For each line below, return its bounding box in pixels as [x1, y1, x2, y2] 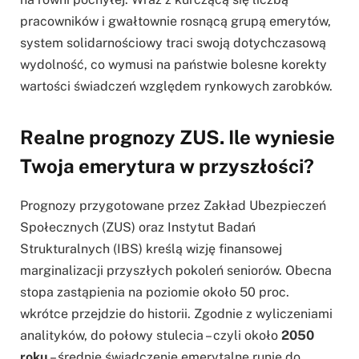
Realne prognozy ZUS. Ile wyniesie [20, 126, 335, 149]
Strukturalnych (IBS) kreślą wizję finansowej [20, 241, 282, 257]
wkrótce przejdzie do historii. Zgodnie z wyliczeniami [20, 306, 333, 322]
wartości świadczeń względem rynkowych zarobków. [20, 78, 333, 94]
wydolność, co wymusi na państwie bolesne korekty [20, 56, 327, 72]
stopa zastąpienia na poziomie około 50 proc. [20, 284, 289, 301]
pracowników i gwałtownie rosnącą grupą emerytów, [20, 13, 331, 29]
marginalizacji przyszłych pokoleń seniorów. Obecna [20, 263, 332, 279]
